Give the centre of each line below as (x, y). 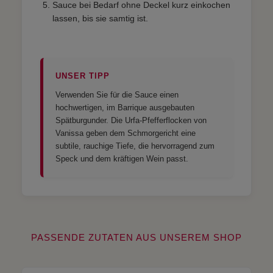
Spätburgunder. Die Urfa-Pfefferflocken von (131, 120)
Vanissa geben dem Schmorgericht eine (126, 133)
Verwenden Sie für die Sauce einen (117, 94)
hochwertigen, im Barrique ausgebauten (125, 107)
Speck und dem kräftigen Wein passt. (122, 158)
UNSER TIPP (83, 76)
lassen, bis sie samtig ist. (100, 18)
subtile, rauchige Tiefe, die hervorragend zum (135, 146)
